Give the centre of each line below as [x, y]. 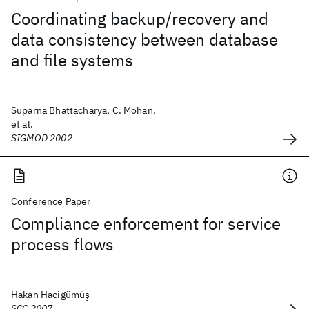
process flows [62, 244]
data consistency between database [144, 39]
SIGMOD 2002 [42, 138]
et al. [22, 124]
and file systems [72, 60]
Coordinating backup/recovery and [140, 19]
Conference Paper [51, 201]
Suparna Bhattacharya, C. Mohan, [83, 110]
